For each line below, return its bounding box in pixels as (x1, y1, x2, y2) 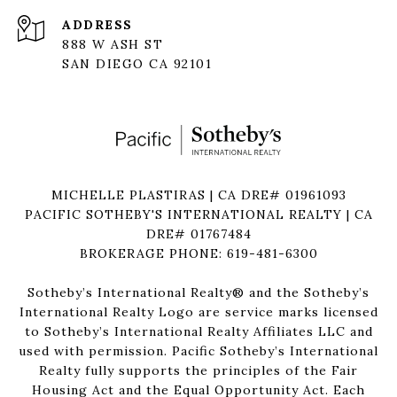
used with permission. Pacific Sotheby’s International (19, 343, 378, 360)
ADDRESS (62, 17, 133, 34)
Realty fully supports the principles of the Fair (39, 362, 358, 379)
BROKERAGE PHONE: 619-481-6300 (79, 245, 318, 262)
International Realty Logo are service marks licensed (19, 304, 378, 321)
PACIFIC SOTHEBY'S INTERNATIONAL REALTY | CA (24, 206, 373, 223)
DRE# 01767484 (145, 226, 252, 243)
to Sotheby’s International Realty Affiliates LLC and (24, 323, 373, 340)
